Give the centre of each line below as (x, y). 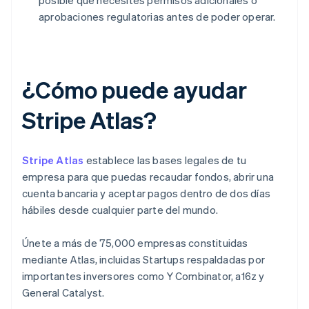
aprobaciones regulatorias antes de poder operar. (157, 17)
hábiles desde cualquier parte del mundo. (120, 210)
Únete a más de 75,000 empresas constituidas (135, 243)
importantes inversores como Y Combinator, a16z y (143, 276)
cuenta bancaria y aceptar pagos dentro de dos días (147, 193)
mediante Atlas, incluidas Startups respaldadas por (144, 260)
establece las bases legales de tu (165, 160)
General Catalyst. (63, 293)
